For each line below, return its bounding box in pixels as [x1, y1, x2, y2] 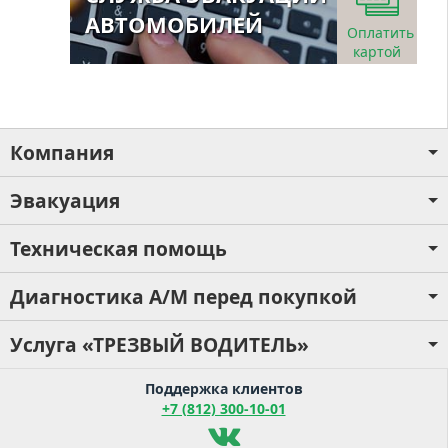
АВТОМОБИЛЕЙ [85, 8, 263, 39]
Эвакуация [10, 186, 120, 214]
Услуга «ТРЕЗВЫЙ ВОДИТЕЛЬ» [10, 330, 309, 358]
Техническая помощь [10, 234, 227, 262]
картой [353, 41, 401, 61]
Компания [10, 138, 114, 166]
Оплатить [347, 22, 414, 42]
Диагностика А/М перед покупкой [10, 282, 357, 310]
